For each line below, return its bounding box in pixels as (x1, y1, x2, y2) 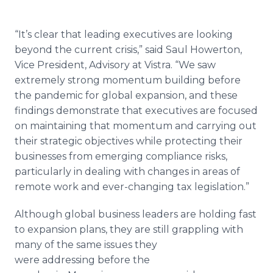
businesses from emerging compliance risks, (15, 151, 227, 162)
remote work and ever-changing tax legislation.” (15, 181, 252, 193)
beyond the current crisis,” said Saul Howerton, (15, 44, 242, 55)
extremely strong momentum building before (15, 74, 241, 86)
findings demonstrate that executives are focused (15, 105, 258, 116)
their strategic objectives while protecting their (15, 135, 243, 147)
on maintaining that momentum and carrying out (15, 120, 257, 132)
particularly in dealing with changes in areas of (15, 166, 240, 177)
